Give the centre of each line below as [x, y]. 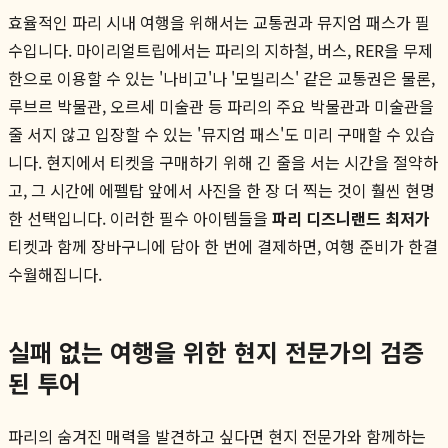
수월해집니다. [55, 273]
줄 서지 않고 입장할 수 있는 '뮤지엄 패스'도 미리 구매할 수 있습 [221, 133]
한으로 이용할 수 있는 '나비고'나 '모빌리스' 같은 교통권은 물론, [221, 77]
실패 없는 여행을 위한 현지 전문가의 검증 [216, 351]
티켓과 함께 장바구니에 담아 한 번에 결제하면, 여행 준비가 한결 [223, 245]
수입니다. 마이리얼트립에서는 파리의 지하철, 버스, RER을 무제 [220, 49]
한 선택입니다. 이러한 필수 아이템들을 [140, 217]
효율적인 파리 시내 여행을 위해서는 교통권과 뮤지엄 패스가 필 [219, 21]
